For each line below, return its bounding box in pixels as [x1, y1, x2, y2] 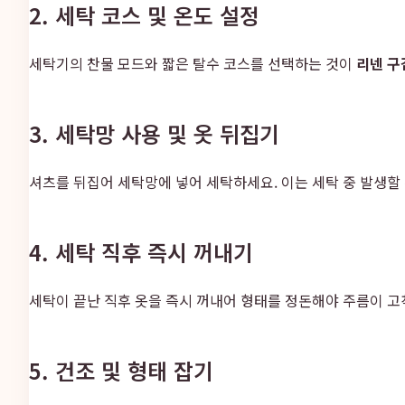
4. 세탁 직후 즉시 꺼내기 [29, 235, 253, 268]
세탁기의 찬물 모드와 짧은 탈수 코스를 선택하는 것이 [29, 52, 356, 74]
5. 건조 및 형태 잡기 [29, 353, 213, 386]
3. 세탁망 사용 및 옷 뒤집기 [29, 117, 279, 149]
